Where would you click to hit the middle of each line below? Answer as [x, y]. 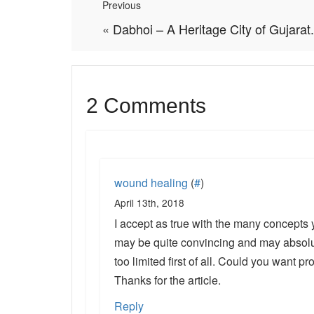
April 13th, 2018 [149, 203]
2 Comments [146, 105]
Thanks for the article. [168, 280]
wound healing [151, 183]
